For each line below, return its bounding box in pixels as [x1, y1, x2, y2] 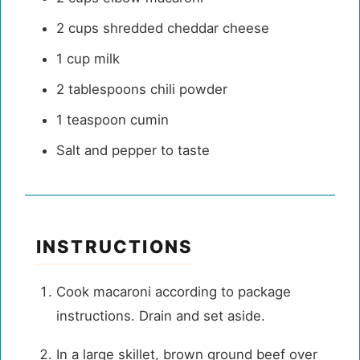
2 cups [55, 19, 99, 36]
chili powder [145, 80, 227, 97]
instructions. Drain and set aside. [55, 307, 265, 324]
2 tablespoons [55, 80, 146, 97]
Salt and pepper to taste [55, 141, 210, 158]
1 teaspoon [55, 111, 126, 128]
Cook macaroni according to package [55, 283, 291, 300]
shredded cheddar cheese [98, 19, 269, 36]
